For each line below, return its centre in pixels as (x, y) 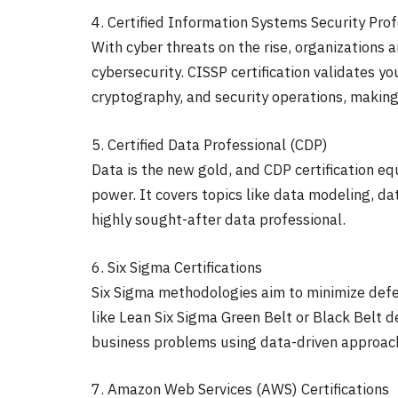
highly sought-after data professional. (219, 220)
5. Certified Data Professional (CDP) (210, 145)
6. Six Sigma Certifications (177, 267)
